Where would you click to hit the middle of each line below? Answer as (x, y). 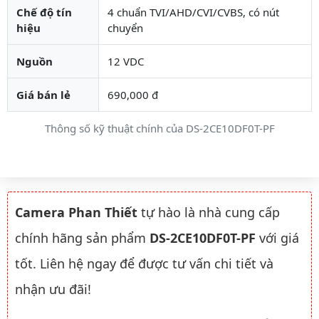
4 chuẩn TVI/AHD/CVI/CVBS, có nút (193, 12)
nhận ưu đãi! (53, 289)
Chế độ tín (44, 12)
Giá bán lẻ (43, 94)
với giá (277, 237)
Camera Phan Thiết (76, 212)
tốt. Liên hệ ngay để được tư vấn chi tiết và (144, 263)
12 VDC (126, 61)
